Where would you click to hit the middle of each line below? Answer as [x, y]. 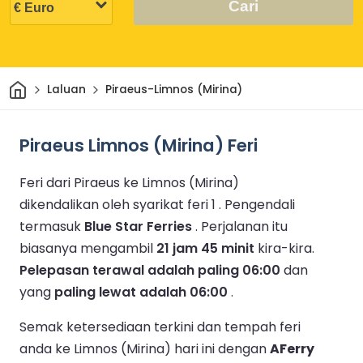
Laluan [66, 90]
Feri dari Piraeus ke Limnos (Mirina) [129, 182]
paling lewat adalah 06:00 [141, 292]
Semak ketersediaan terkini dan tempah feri [160, 327]
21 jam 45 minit [205, 248]
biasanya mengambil [88, 248]
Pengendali [260, 204]
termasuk [52, 226]
